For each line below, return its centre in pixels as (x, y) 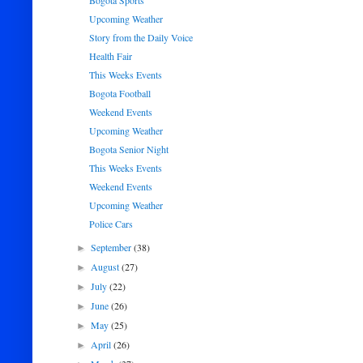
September (113, 247)
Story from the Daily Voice (141, 37)
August (107, 267)
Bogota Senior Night (128, 149)
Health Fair (110, 56)
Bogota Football (120, 93)
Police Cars (111, 224)
